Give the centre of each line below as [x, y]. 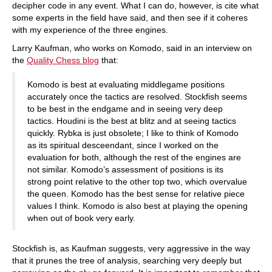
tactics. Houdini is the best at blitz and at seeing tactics [132, 121]
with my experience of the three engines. [90, 30]
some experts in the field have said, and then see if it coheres [130, 18]
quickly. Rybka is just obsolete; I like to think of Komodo [133, 133]
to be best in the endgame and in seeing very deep [125, 109]
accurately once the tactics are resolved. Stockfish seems [137, 97]
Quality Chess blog [63, 60]
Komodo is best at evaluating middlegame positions [126, 84]
